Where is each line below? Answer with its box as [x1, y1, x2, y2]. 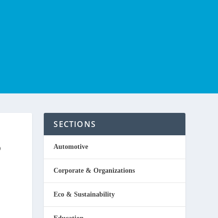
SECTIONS [54, 119, 96, 129]
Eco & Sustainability [54, 191, 115, 198]
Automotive [54, 143, 89, 150]
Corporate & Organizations [54, 167, 135, 174]
